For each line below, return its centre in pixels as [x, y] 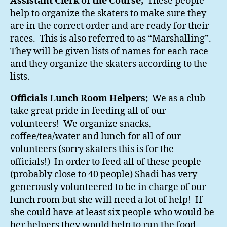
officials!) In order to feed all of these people [106, 162]
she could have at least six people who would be [112, 213]
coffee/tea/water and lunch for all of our [96, 137]
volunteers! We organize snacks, [81, 124]
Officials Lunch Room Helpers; [79, 99]
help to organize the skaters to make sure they [108, 14]
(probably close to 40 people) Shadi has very [104, 175]
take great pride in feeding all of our [88, 111]
